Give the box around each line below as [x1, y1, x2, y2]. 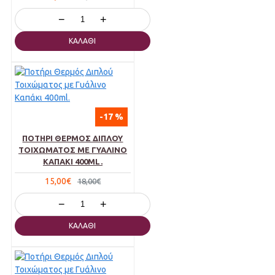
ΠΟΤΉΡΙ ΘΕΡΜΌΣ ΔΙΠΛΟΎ [22, 134, 123, 143]
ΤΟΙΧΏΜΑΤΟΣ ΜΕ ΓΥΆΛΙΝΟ [18, 145, 127, 155]
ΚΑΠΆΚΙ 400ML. [42, 157, 103, 166]
